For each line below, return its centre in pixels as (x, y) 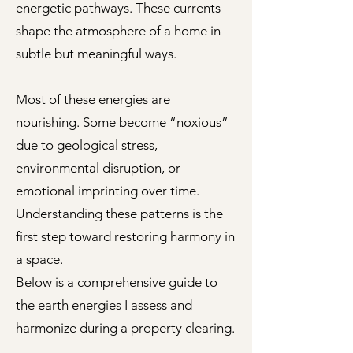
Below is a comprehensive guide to (117, 282)
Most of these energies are (93, 99)
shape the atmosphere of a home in (118, 31)
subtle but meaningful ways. (96, 54)
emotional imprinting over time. (108, 191)
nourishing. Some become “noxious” (122, 122)
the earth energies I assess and (104, 305)
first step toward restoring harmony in (125, 236)
